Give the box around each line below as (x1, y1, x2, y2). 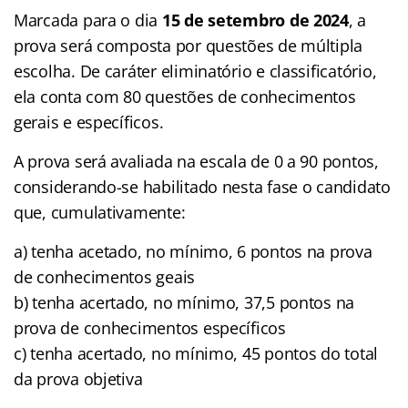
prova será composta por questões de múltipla (14, 34, 363, 56)
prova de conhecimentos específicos (14, 316, 286, 339)
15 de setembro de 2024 (158, 8, 349, 31)
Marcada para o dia (14, 8, 158, 31)
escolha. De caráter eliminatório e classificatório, (14, 59, 377, 82)
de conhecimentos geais (14, 265, 196, 288)
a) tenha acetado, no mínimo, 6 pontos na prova (14, 240, 372, 262)
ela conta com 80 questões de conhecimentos (14, 85, 356, 107)
